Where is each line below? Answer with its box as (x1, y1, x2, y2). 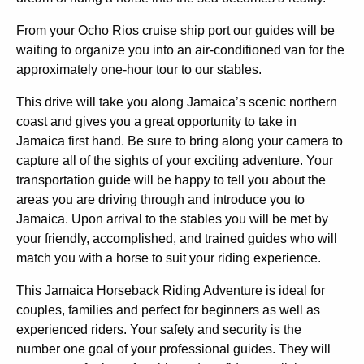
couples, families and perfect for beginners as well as (16, 303, 320, 318)
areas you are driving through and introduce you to (16, 193, 305, 207)
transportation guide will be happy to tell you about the (16, 173, 326, 188)
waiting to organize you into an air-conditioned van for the (16, 43, 344, 58)
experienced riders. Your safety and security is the (16, 323, 301, 337)
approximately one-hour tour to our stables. (16, 63, 262, 77)
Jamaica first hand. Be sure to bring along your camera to (16, 134, 343, 149)
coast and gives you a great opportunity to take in (16, 115, 297, 129)
